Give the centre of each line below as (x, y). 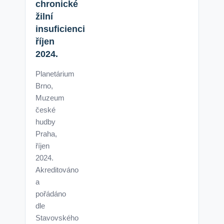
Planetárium (55, 74)
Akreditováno (57, 170)
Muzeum (50, 98)
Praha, (46, 134)
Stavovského (57, 218)
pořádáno (51, 194)
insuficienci (60, 29)
